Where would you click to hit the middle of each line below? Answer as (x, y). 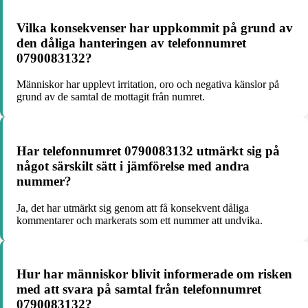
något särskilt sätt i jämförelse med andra (133, 166)
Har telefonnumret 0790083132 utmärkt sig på (148, 151)
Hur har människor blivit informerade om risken (154, 274)
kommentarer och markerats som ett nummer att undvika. (140, 220)
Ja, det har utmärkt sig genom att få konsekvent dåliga (133, 208)
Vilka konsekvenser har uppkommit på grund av (155, 27)
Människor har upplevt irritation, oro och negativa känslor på (148, 85)
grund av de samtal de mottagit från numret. (111, 97)
